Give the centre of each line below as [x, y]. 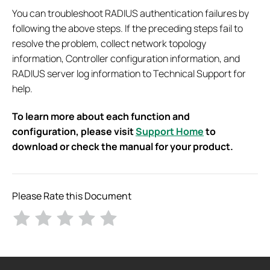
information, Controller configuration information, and [126, 59]
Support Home [170, 132]
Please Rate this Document [72, 196]
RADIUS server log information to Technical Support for [129, 74]
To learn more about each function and [101, 117]
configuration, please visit [74, 132]
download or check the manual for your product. [123, 147]
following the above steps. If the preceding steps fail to [127, 29]
